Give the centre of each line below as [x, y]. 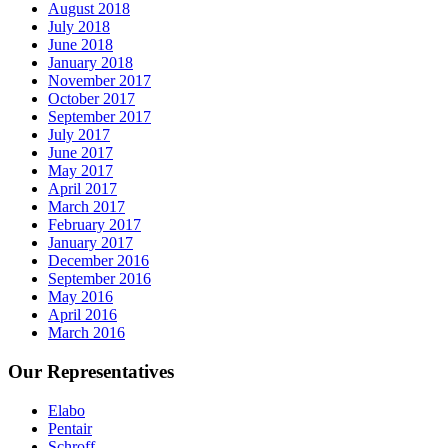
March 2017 [86, 207]
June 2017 [80, 153]
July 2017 [79, 135]
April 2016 [82, 315]
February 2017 [94, 225]
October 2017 [91, 99]
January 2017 [90, 243]
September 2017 [99, 117]
